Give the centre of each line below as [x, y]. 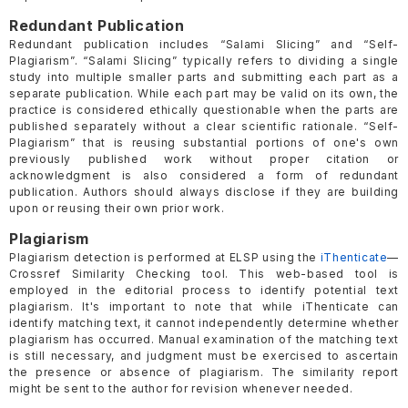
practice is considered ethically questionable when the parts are [204, 110]
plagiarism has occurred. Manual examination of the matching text [204, 340]
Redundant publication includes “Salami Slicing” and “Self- [204, 45]
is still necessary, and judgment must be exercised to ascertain [204, 356]
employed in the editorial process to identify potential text [204, 291]
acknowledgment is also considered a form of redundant [204, 176]
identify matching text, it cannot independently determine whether [204, 323]
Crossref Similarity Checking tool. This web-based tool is [204, 274]
